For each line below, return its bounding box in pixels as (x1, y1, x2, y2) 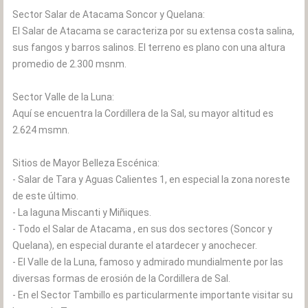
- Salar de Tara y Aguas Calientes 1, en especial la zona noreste (12, 174, 290, 185)
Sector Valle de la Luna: (12, 91, 114, 102)
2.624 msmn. (12, 124, 69, 135)
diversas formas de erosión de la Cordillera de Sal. (12, 273, 230, 284)
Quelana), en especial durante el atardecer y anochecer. (12, 240, 257, 251)
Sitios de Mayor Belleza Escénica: (12, 157, 159, 168)
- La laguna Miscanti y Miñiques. (12, 207, 151, 218)
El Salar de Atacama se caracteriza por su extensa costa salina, (12, 25, 294, 36)
